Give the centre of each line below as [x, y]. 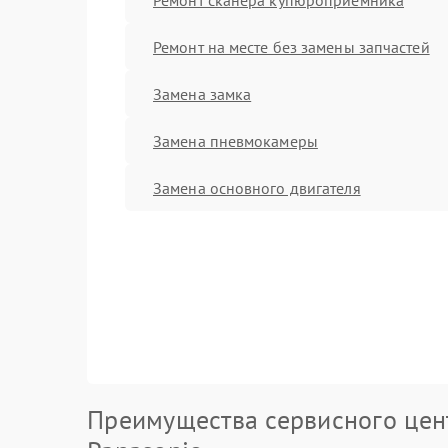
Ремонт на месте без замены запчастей [291, 46]
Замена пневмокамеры [235, 140]
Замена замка [202, 93]
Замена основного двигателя [257, 187]
